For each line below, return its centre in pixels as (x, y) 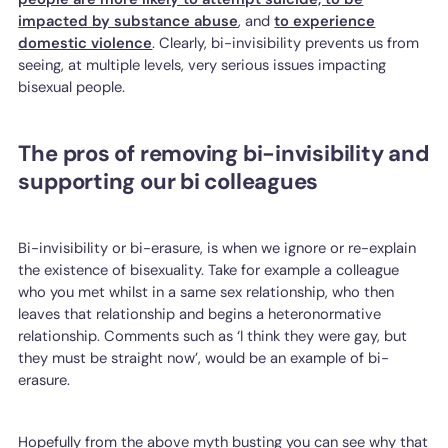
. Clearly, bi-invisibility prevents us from (286, 43)
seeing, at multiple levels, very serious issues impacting (202, 65)
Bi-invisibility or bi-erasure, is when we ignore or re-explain (217, 247)
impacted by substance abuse (128, 21)
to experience (325, 21)
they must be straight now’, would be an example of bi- (204, 357)
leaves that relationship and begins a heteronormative (200, 313)
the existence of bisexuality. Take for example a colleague (209, 269)
